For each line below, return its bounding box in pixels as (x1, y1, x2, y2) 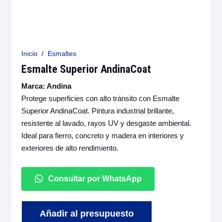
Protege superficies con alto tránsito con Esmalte (21, 94, 179, 103)
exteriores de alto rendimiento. (21, 143, 118, 152)
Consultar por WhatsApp (48, 174, 142, 183)
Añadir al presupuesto (39, 209, 134, 219)
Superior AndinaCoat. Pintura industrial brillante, (21, 106, 174, 115)
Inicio (21, 50, 38, 57)
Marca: (21, 81, 47, 90)
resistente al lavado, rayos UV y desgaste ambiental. (21, 118, 191, 127)
